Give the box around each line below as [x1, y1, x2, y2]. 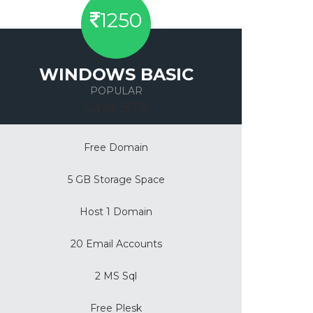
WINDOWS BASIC [38, 64, 194, 85]
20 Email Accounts [70, 238, 162, 251]
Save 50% [83, 99, 149, 117]
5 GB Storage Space [67, 173, 165, 187]
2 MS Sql [95, 270, 137, 283]
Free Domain [84, 141, 148, 154]
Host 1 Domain [80, 205, 152, 219]
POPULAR [89, 85, 143, 98]
